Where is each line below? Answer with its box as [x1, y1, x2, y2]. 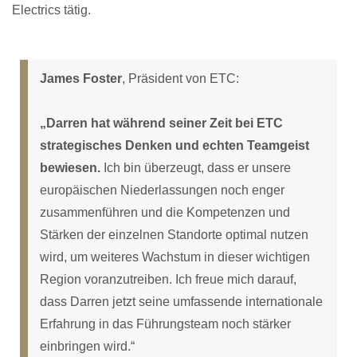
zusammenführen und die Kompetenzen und [40, 206, 290, 219]
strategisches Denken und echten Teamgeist [40, 139, 309, 152]
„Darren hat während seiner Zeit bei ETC [40, 116, 283, 130]
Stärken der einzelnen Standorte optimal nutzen [40, 228, 308, 241]
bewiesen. [40, 161, 100, 175]
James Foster [40, 72, 122, 85]
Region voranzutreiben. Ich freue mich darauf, [40, 273, 296, 286]
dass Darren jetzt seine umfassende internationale [40, 295, 323, 308]
